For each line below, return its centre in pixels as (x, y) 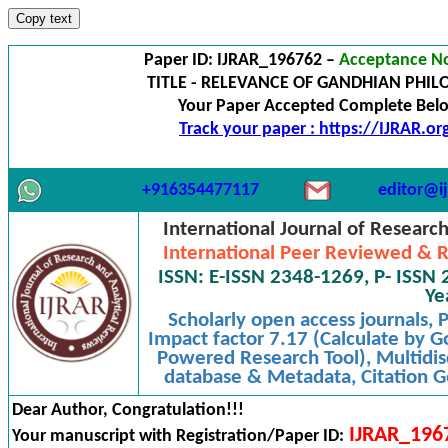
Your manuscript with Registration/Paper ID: (178, 436)
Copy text (44, 18)
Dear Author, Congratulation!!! (128, 410)
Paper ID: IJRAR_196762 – (241, 60)
